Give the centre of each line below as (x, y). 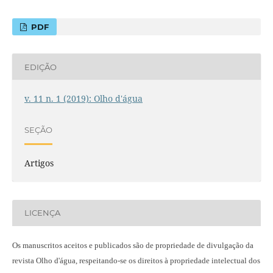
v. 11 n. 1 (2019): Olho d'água (83, 98)
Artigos (39, 163)
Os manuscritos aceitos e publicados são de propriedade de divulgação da (133, 245)
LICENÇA (42, 213)
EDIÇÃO (40, 67)
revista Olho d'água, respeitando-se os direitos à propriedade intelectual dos (136, 260)
